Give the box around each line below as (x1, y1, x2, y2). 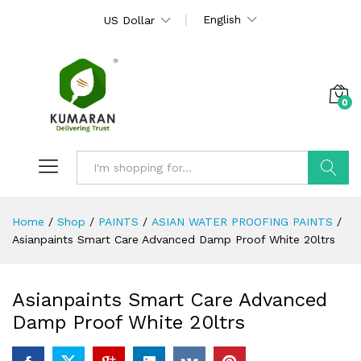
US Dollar (104, 14, 155, 27)
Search (309, 194, 348, 208)
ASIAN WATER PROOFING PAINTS (151, 214, 333, 228)
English (203, 13, 241, 26)
